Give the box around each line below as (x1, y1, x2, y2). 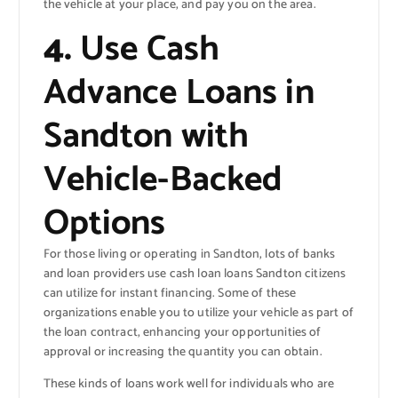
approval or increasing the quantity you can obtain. (43, 342, 322, 363)
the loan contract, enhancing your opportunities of (43, 322, 322, 344)
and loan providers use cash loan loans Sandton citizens (43, 264, 346, 285)
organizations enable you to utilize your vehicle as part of (43, 303, 354, 324)
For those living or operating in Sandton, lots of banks (43, 244, 336, 266)
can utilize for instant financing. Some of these (43, 283, 297, 305)
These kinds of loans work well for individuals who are (43, 374, 335, 395)
